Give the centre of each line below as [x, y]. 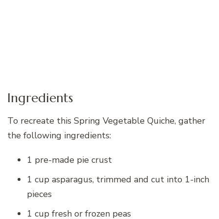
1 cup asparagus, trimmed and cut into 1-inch [118, 180]
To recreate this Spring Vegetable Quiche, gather [106, 121]
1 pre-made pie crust [69, 160]
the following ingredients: [59, 136]
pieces [39, 194]
